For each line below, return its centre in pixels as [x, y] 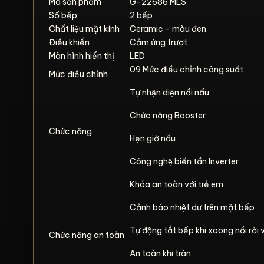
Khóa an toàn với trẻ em [176, 184]
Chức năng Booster [168, 115]
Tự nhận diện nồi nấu [169, 93]
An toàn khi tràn [160, 253]
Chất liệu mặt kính [84, 29]
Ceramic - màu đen [168, 29]
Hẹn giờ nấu [154, 138]
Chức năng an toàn [87, 235]
